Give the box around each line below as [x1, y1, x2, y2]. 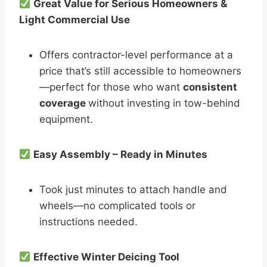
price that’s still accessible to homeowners [39, 64, 241, 77]
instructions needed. [39, 215, 138, 228]
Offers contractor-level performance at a [39, 48, 233, 61]
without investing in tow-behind [88, 97, 240, 109]
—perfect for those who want [39, 80, 183, 93]
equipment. [39, 113, 93, 125]
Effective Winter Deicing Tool [33, 250, 180, 263]
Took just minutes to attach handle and [39, 183, 227, 195]
